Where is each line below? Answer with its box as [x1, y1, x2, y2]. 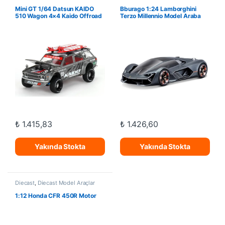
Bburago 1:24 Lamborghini [120, 5, 196, 13]
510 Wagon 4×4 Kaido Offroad [15, 12, 102, 20]
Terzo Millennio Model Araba [120, 12, 201, 20]
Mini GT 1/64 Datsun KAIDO [15, 5, 94, 13]
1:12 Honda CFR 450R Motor [15, 191, 96, 199]
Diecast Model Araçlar [37, 179, 95, 187]
